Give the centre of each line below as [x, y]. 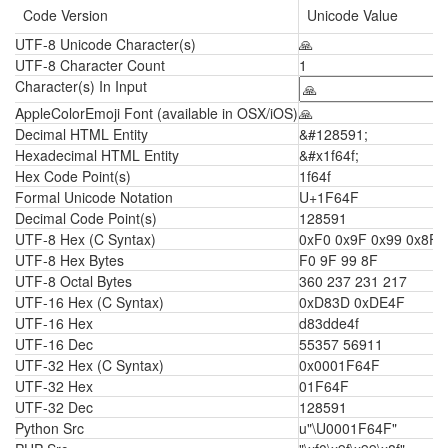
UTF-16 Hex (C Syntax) [89, 302]
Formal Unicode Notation [94, 197]
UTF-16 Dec [54, 344]
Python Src [49, 428]
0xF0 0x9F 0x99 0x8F [368, 239]
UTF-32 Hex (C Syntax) [89, 365]
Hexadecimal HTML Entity [97, 155]
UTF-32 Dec [54, 407]
